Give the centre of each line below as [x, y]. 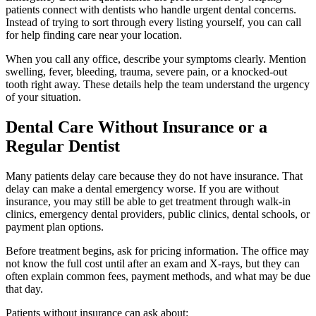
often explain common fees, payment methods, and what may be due [158, 276]
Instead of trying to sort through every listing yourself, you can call [153, 23]
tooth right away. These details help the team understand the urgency [158, 85]
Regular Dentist [63, 146]
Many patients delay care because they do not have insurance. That [154, 176]
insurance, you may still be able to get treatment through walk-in [148, 202]
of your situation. [43, 97]
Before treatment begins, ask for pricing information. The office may [157, 251]
